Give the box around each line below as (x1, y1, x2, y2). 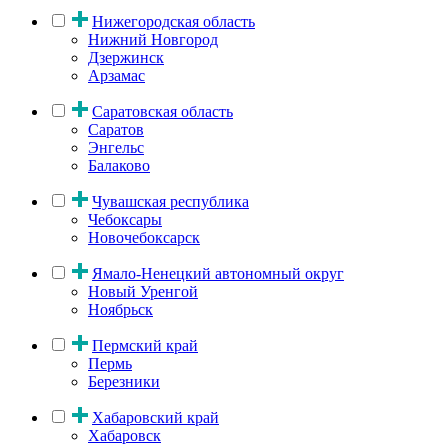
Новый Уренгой (88, 282, 198, 300)
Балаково (88, 156, 150, 174)
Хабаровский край (92, 408, 219, 426)
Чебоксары (88, 210, 162, 228)
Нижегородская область (92, 12, 255, 30)
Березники (88, 372, 160, 390)
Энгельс (88, 138, 144, 156)
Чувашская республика (92, 192, 249, 210)
